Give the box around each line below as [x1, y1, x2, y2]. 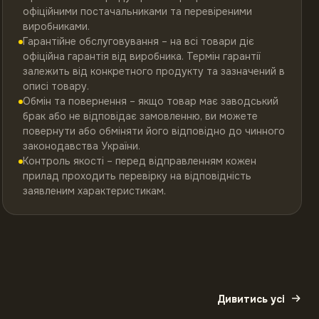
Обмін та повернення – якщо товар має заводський [22, 95, 278, 108]
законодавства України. [22, 140, 140, 152]
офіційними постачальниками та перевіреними [22, 5, 252, 18]
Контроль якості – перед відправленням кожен [22, 155, 256, 167]
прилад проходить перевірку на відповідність [22, 169, 251, 182]
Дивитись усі [217, 293, 285, 305]
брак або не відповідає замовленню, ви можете [22, 110, 258, 122]
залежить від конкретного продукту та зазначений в [22, 65, 285, 78]
